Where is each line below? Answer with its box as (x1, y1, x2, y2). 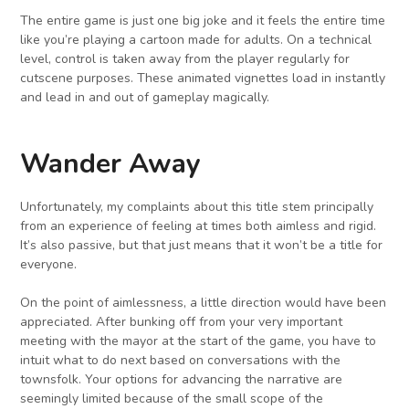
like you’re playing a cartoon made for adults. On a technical (20, 31, 372, 49)
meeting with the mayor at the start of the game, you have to (20, 332, 377, 351)
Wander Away (20, 145, 202, 184)
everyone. (20, 256, 81, 274)
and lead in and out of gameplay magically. (20, 89, 270, 107)
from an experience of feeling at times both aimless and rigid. (20, 217, 377, 236)
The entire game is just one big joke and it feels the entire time (20, 12, 386, 30)
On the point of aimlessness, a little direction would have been (20, 294, 387, 312)
